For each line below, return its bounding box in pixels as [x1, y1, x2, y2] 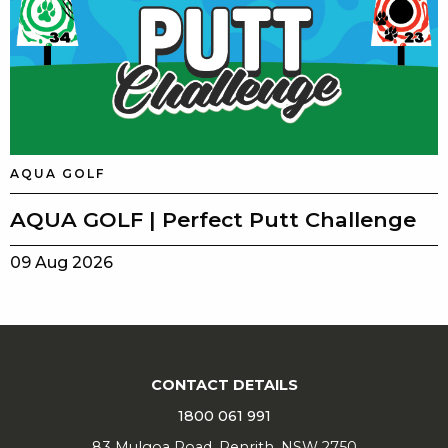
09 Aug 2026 [10, 253, 113, 273]
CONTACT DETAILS [150, 375, 298, 394]
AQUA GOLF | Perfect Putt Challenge [10, 206, 416, 232]
